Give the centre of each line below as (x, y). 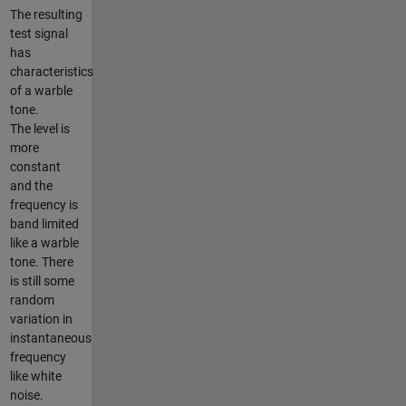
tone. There (41, 261)
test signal (39, 33)
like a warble (44, 242)
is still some (42, 280)
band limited (44, 223)
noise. (26, 395)
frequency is (43, 204)
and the (31, 185)
